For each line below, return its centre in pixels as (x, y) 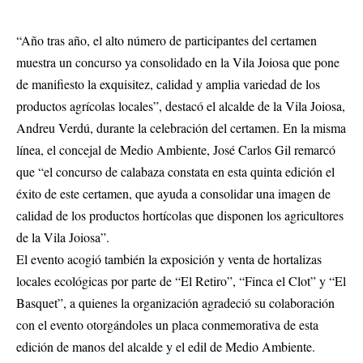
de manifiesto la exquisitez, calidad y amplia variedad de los (168, 84)
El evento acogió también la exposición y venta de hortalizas (169, 259)
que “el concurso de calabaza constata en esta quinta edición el (175, 172)
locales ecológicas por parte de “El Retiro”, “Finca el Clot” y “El (181, 281)
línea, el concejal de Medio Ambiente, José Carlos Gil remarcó (176, 150)
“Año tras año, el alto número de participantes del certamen (167, 41)
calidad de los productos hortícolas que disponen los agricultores (180, 216)
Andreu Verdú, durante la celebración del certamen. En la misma (181, 128)
